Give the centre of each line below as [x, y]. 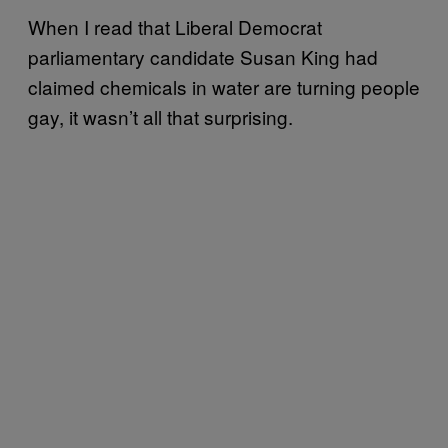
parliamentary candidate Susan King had [203, 56]
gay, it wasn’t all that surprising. [160, 116]
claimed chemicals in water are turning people [224, 86]
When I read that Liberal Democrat [175, 26]
